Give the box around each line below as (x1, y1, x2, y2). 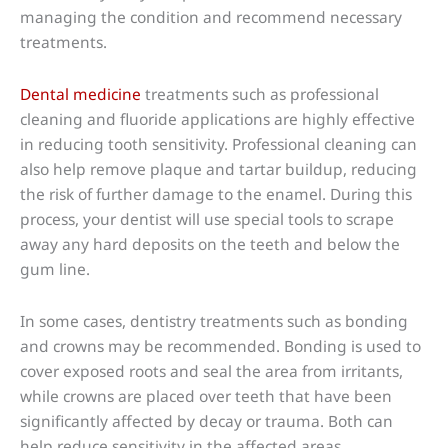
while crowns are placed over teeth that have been (20, 384, 392, 407)
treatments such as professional (141, 82, 379, 105)
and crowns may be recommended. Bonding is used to (20, 334, 421, 357)
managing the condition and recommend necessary (20, 5, 402, 28)
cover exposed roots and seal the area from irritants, (20, 359, 403, 382)
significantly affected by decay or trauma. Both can (20, 409, 393, 432)
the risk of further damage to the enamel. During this (20, 182, 412, 205)
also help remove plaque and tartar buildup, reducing (20, 157, 417, 180)
